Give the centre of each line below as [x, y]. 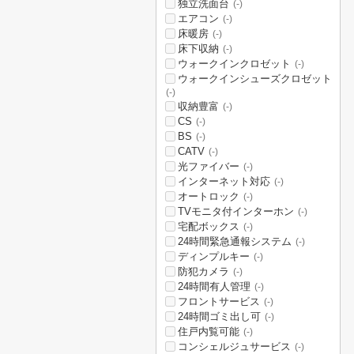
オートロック [209, 196]
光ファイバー [209, 166]
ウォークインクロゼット [234, 64]
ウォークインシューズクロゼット [255, 79]
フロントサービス [219, 301]
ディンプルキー [214, 256]
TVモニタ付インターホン [236, 211]
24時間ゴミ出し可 [219, 316]
